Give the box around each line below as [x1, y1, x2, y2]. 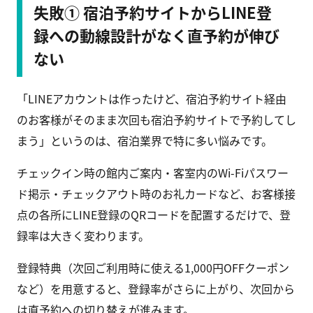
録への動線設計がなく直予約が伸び [34, 24, 279, 47]
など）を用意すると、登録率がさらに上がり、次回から [17, 280, 295, 298]
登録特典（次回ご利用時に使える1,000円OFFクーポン [17, 259, 289, 277]
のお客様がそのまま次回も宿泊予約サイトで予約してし [17, 111, 296, 129]
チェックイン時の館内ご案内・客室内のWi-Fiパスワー [17, 164, 289, 182]
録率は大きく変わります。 [17, 227, 150, 245]
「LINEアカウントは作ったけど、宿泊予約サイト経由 [17, 90, 286, 108]
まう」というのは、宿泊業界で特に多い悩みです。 [17, 132, 272, 150]
